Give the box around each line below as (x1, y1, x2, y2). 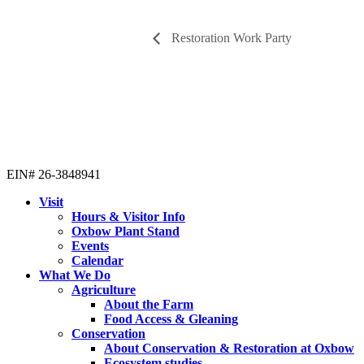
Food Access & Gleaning (104, 312, 238, 327)
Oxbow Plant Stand (71, 224, 180, 239)
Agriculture (71, 283, 136, 297)
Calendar (71, 253, 123, 268)
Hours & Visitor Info (71, 210, 185, 224)
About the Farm (104, 297, 193, 312)
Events (71, 239, 109, 253)
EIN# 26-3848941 (6, 167, 101, 182)
